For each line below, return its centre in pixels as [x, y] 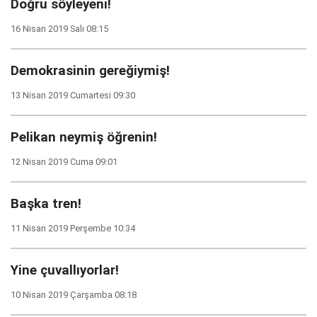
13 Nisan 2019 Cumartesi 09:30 [73, 95]
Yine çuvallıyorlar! [65, 270]
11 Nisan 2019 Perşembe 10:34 [73, 228]
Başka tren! [46, 204]
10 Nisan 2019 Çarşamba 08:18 [74, 295]
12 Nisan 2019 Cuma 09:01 [64, 162]
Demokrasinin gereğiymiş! [90, 71]
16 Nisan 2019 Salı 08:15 [59, 29]
